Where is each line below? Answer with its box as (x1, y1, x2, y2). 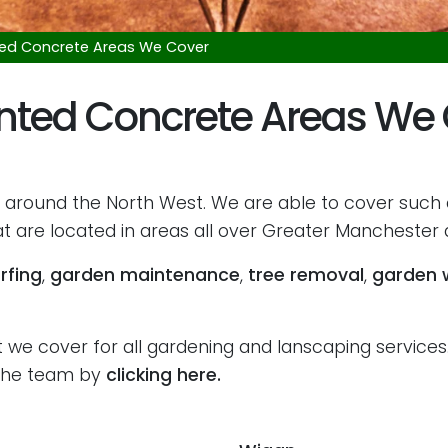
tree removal (248, 263, 364, 287)
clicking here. (106, 363, 221, 387)
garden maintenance (50, 263, 240, 287)
